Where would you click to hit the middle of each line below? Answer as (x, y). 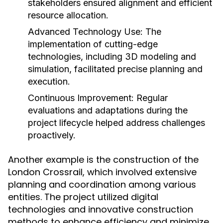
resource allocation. (68, 15)
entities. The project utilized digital (83, 197)
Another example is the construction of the (103, 160)
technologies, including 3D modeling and (112, 56)
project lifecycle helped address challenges (116, 123)
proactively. (52, 135)
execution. (49, 81)
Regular (151, 98)
